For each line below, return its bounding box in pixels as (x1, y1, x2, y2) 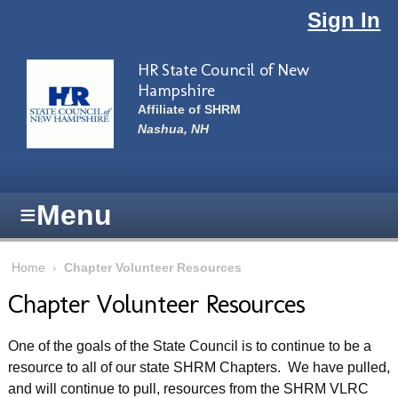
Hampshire (138, 79, 215, 100)
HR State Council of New (138, 59, 309, 80)
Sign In (307, 7, 381, 32)
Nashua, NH (138, 122, 210, 136)
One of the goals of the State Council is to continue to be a (7, 338, 371, 354)
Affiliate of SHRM (138, 103, 242, 117)
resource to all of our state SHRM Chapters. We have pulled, (7, 360, 390, 376)
